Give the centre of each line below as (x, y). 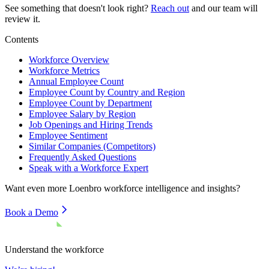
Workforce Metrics (64, 70)
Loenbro (85, 188)
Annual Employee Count (76, 81)
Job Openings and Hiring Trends (91, 124)
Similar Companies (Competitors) (92, 146)
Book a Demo (32, 212)
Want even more (37, 188)
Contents (22, 39)
